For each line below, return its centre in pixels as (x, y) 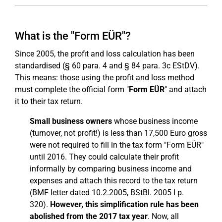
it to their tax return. (49, 101)
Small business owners (71, 121)
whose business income (155, 121)
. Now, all (163, 216)
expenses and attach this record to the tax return (114, 181)
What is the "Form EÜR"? (73, 36)
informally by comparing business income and (111, 169)
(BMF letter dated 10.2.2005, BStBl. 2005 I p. (107, 193)
